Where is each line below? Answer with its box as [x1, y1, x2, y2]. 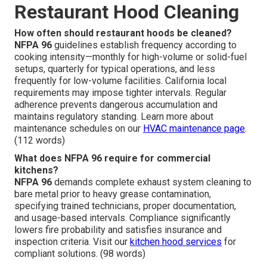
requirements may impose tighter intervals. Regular [14, 86, 226, 98]
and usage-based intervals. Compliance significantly [14, 212, 231, 223]
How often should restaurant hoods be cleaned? [14, 27, 232, 39]
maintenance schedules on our [14, 122, 143, 134]
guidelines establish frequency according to [52, 39, 237, 51]
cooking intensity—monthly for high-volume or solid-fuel [14, 51, 247, 63]
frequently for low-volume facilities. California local [14, 74, 226, 86]
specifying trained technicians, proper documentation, [14, 200, 236, 212]
